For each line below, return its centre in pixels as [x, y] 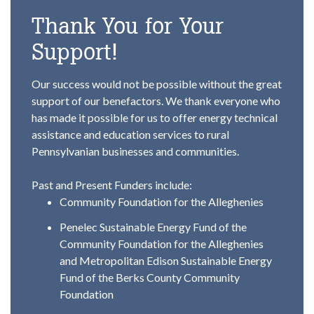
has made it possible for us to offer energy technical [155, 117]
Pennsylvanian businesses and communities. [135, 151]
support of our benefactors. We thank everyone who [156, 100]
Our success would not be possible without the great [157, 83]
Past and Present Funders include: [112, 184]
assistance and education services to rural [130, 134]
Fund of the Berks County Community [150, 277]
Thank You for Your [128, 25]
